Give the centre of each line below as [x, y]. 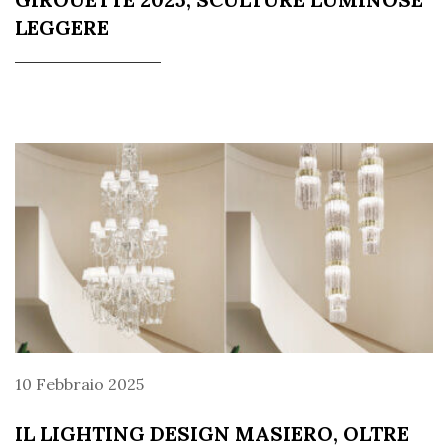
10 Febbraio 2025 [79, 383]
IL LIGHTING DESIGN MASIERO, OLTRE [212, 433]
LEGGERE [62, 27]
